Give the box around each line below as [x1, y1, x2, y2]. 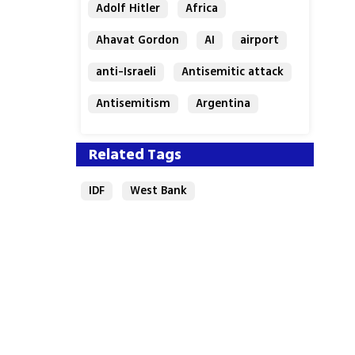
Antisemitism [96, 95, 171, 112]
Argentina [196, 95, 251, 112]
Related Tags [89, 143, 182, 165]
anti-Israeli [96, 63, 157, 80]
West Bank [130, 182, 188, 199]
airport [240, 32, 280, 48]
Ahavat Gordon [96, 32, 180, 48]
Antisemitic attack [181, 63, 284, 80]
